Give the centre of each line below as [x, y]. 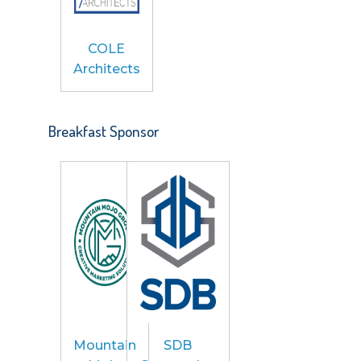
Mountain [104, 345]
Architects [106, 68]
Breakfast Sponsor [103, 131]
